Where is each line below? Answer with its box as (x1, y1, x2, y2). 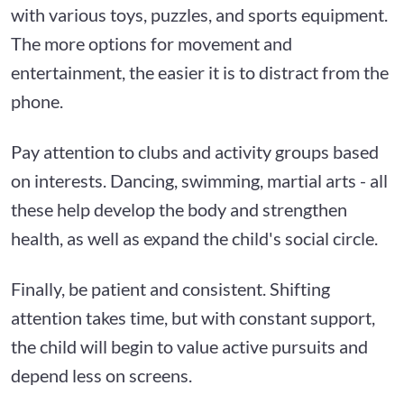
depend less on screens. (11, 363, 192, 386)
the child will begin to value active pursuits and (11, 335, 368, 357)
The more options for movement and (11, 32, 292, 54)
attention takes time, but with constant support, (11, 306, 375, 328)
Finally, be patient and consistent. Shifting (11, 277, 330, 299)
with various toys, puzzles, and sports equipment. (11, 3, 388, 25)
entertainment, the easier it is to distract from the (11, 60, 389, 83)
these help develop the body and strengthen (11, 197, 347, 220)
